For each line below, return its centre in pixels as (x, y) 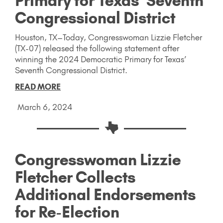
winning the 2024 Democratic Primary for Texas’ (101, 59)
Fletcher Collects (75, 177)
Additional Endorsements (105, 194)
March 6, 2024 (45, 107)
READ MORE (38, 87)
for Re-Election (67, 212)
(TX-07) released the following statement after (97, 49)
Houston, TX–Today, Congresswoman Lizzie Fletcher (109, 38)
